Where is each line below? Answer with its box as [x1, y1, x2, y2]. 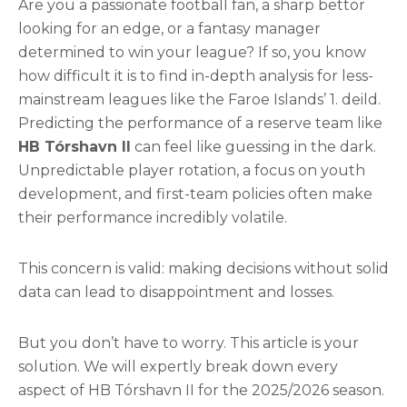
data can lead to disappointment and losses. [18, 283, 334, 301]
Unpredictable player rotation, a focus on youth [18, 162, 365, 179]
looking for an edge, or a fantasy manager [18, 20, 321, 37]
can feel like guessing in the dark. [131, 138, 376, 155]
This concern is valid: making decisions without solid [18, 260, 389, 277]
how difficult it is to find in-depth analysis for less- [18, 67, 373, 84]
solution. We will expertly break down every [18, 358, 338, 375]
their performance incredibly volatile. [18, 209, 287, 226]
